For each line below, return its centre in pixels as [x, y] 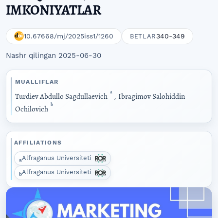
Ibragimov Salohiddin [152, 96]
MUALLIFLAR [37, 82]
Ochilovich [32, 109]
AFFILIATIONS [38, 143]
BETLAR [143, 36]
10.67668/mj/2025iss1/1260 [69, 36]
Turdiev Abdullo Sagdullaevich [62, 96]
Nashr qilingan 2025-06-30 [54, 56]
